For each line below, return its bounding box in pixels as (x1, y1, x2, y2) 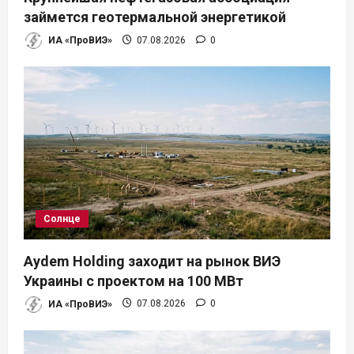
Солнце (43, 213, 81, 224)
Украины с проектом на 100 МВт (24, 272, 243, 289)
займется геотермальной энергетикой (24, 9, 286, 26)
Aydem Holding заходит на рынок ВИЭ (24, 252, 281, 269)
